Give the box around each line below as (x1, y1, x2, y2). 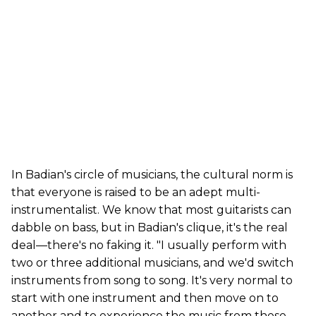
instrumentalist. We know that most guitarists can (11, 203, 291, 217)
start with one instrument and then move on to (11, 291, 279, 305)
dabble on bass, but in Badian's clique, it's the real (11, 221, 288, 235)
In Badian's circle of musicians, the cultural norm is (11, 168, 293, 182)
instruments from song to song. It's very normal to (11, 274, 293, 288)
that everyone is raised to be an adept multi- (11, 186, 260, 200)
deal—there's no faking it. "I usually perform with (11, 238, 286, 253)
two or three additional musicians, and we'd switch (11, 256, 293, 270)
